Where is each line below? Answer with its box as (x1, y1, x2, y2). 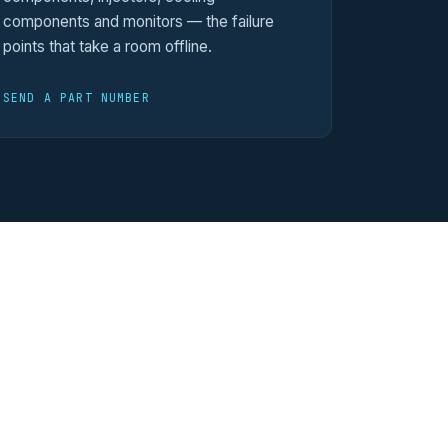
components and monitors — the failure (3, 11, 274, 31)
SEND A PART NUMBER (3, 89, 150, 105)
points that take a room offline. (3, 36, 212, 56)
